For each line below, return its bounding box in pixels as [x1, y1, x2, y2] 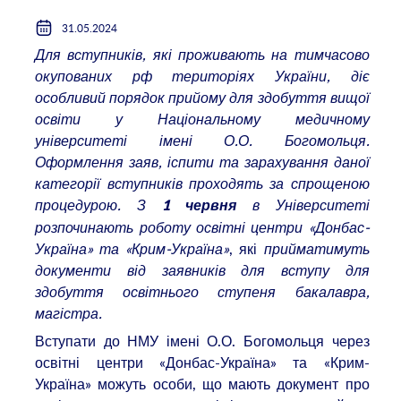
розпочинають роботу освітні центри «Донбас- [35, 217, 370, 237]
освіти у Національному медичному [35, 108, 370, 129]
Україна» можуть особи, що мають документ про [35, 374, 370, 395]
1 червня [161, 198, 237, 213]
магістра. [35, 303, 103, 323]
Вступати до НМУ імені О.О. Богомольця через [35, 331, 370, 352]
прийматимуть [263, 238, 370, 259]
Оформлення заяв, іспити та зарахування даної [35, 151, 370, 172]
